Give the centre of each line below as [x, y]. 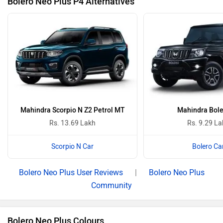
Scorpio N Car [73, 147]
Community [111, 186]
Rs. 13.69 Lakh [73, 123]
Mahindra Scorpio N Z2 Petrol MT [72, 111]
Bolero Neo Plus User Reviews [71, 173]
